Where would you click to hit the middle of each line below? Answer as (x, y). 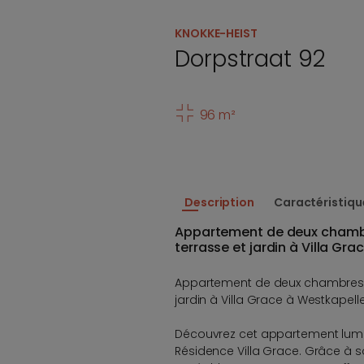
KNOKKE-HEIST (216, 33)
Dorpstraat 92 (250, 59)
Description (219, 202)
